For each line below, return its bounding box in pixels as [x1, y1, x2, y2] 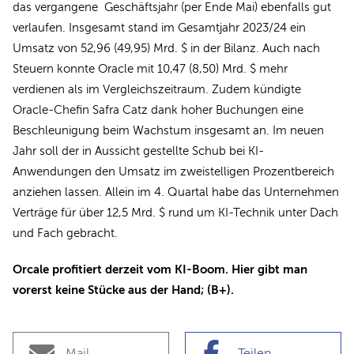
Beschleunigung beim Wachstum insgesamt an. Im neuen [13, 123, 324, 137]
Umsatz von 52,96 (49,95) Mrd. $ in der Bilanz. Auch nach [13, 41, 320, 55]
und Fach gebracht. [13, 226, 118, 239]
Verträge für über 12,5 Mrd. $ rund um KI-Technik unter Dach [13, 205, 338, 219]
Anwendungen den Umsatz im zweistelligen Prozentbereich [13, 164, 334, 178]
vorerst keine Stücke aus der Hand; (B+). [13, 282, 234, 296]
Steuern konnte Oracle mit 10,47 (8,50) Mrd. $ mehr [13, 62, 288, 75]
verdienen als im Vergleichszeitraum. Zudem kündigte [13, 82, 301, 96]
